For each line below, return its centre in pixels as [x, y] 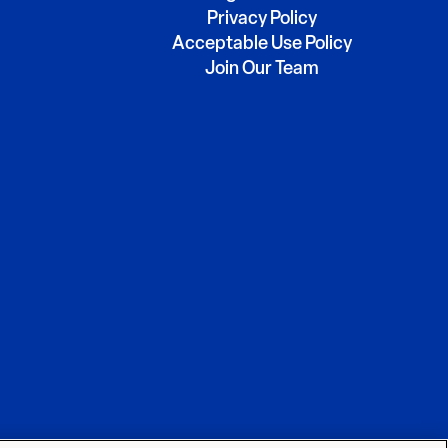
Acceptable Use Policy [262, 43]
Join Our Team [262, 68]
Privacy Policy [262, 18]
